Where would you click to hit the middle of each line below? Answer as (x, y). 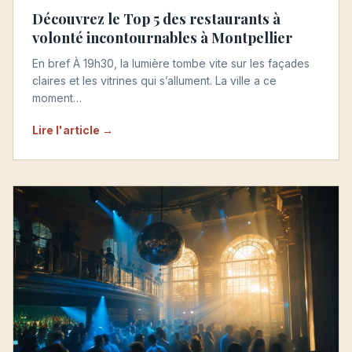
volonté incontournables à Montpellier (162, 37)
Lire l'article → (73, 130)
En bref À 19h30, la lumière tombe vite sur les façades (171, 63)
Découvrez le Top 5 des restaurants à (156, 18)
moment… (57, 98)
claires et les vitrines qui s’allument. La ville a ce (154, 81)
